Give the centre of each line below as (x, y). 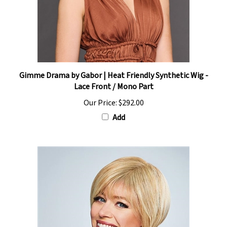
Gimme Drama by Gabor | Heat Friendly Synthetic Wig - (113, 66)
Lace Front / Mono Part (113, 77)
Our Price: (100, 93)
